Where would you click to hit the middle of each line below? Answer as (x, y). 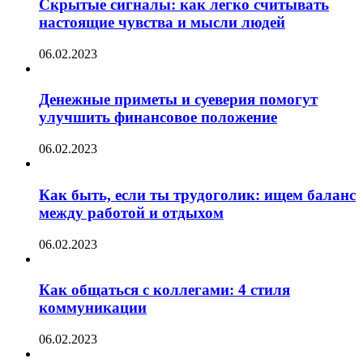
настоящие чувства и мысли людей (162, 22)
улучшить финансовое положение (158, 117)
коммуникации (93, 308)
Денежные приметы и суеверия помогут (178, 100)
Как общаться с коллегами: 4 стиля (164, 290)
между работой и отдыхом (131, 212)
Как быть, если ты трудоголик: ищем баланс (197, 194)
